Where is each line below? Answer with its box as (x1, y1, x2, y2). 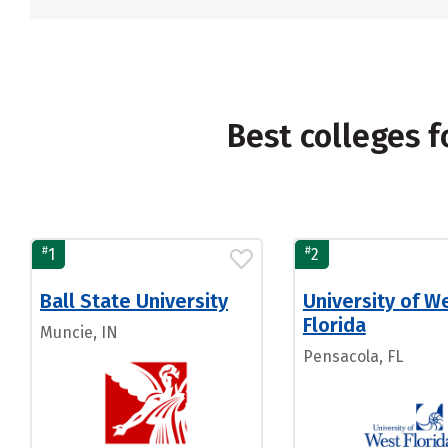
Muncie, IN (40, 323, 118, 342)
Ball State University (40, 289, 228, 313)
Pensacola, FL (302, 347, 403, 366)
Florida (302, 313, 366, 337)
